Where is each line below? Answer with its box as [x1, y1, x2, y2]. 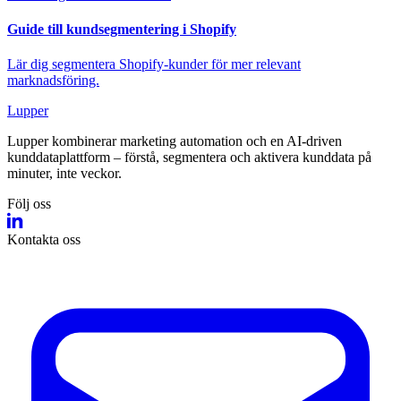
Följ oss [7, 196, 51, 212]
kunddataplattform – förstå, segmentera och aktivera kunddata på [7, 149, 371, 166]
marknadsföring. [7, 73, 99, 89]
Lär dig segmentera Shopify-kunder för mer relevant [7, 56, 301, 73]
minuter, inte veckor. [7, 166, 122, 182]
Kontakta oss [7, 232, 81, 248]
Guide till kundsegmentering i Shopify [7, 21, 236, 37]
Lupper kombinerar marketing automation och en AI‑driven [7, 133, 342, 149]
